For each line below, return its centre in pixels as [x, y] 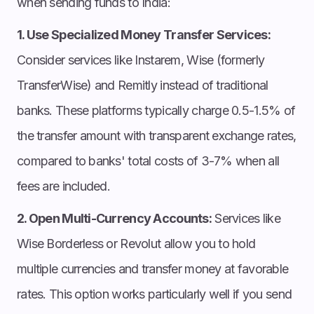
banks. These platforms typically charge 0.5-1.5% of [156, 110]
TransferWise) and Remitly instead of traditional [143, 85]
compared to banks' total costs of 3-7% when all [148, 161]
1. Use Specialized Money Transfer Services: [144, 34]
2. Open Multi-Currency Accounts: [114, 218]
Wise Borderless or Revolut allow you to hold [136, 243]
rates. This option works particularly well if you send [155, 294]
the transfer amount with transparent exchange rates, [157, 135]
